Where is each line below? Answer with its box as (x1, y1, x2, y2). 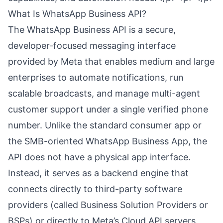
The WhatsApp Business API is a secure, (8, 24, 176, 35)
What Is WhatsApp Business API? (8, 8, 146, 19)
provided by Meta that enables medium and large (8, 56, 215, 67)
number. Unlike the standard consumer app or (8, 120, 202, 130)
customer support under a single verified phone (8, 104, 208, 114)
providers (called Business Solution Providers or (8, 200, 208, 210)
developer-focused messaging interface (8, 40, 176, 51)
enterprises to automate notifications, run (8, 72, 184, 83)
